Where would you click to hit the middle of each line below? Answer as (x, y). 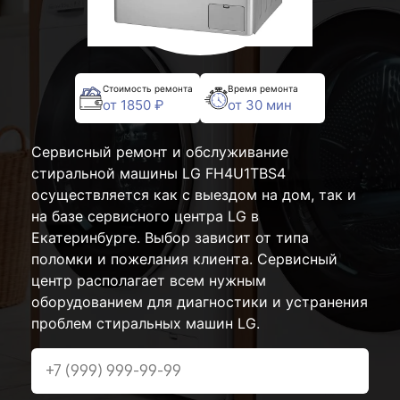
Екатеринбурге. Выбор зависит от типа (170, 237)
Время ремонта (263, 88)
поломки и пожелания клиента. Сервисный (184, 259)
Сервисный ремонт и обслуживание (160, 152)
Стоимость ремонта (148, 88)
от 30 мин (260, 104)
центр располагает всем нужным (149, 280)
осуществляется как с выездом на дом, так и (194, 195)
